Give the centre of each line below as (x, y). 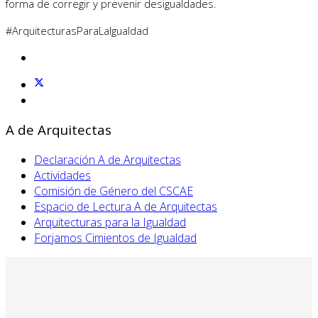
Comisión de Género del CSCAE (114, 191)
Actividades (62, 175)
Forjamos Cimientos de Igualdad (115, 237)
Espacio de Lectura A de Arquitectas (126, 206)
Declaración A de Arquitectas (108, 159)
